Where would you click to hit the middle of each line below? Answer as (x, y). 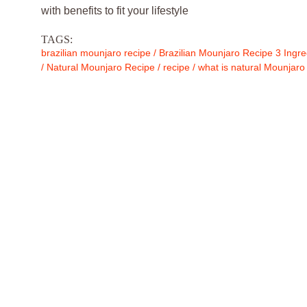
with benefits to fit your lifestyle (114, 11)
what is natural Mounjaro (251, 67)
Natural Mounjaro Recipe (100, 67)
